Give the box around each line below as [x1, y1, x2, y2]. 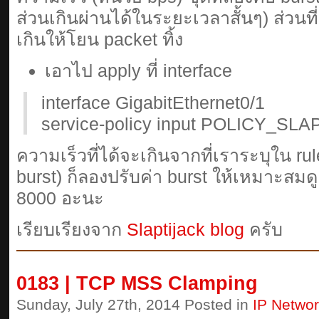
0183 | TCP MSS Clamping [16, 273, 258, 294]
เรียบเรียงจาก [16, 219, 127, 239]
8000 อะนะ [16, 188, 104, 208]
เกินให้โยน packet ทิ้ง [16, 29, 183, 49]
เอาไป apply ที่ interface [45, 61, 232, 80]
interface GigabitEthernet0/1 [41, 93, 265, 113]
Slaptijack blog [127, 219, 244, 239]
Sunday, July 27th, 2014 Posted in [16, 296, 253, 313]
